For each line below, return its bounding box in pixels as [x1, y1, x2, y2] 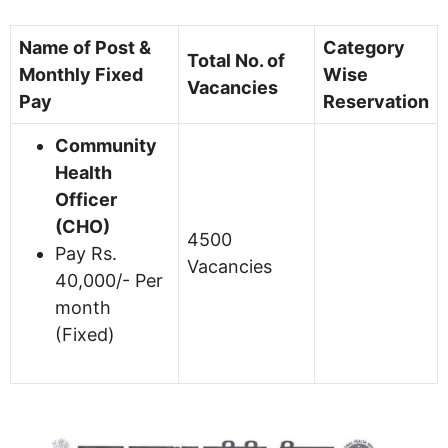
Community [55, 134, 157, 156]
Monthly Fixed [19, 63, 143, 85]
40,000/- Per [55, 269, 163, 291]
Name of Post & [19, 36, 151, 58]
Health [55, 161, 112, 183]
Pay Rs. [55, 242, 117, 264]
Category [323, 36, 405, 58]
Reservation [323, 90, 429, 112]
